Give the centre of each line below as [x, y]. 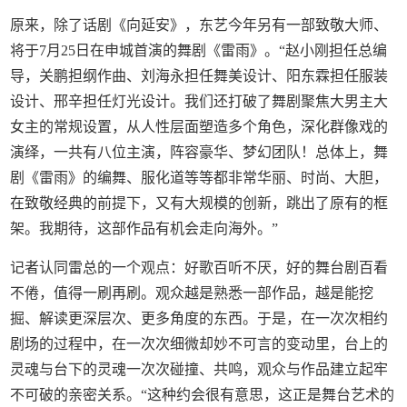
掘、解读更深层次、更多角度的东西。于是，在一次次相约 [199, 319]
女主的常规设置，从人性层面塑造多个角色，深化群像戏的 [199, 127]
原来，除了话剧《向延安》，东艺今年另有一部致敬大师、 [199, 25]
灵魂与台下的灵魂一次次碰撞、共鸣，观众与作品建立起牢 [199, 370]
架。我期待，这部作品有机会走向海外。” [144, 229]
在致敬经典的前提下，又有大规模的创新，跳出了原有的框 [199, 203]
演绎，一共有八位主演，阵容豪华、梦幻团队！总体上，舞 [199, 153]
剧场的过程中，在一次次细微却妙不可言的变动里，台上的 [199, 344]
